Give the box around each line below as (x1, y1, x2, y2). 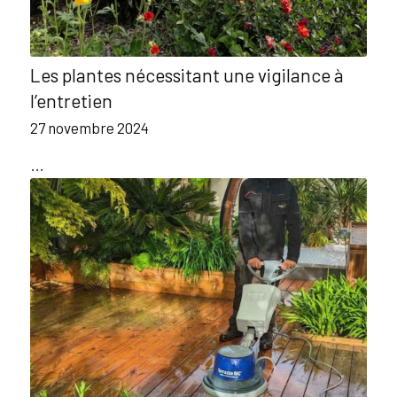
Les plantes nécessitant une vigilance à (29, 63, 344, 86)
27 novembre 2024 (29, 118, 149, 136)
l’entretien (29, 89, 113, 112)
